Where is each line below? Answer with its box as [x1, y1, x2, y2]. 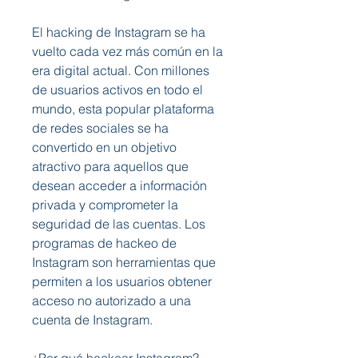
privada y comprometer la [32, 197, 178, 213]
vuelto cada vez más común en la [32, 43, 223, 59]
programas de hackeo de [32, 235, 177, 251]
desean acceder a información [32, 177, 207, 193]
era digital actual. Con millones [32, 62, 209, 78]
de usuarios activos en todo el [32, 82, 203, 97]
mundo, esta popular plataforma [32, 101, 214, 117]
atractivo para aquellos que [32, 158, 189, 174]
